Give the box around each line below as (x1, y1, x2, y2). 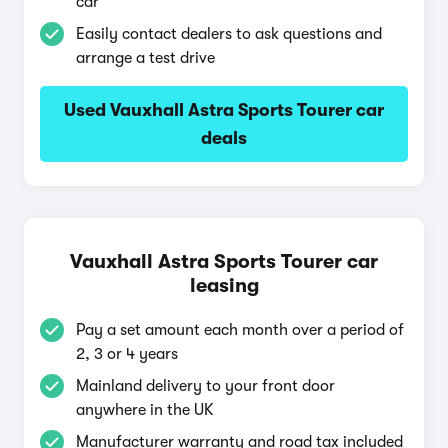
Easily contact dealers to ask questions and (76, 25, 382, 43)
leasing (189, 274, 259, 297)
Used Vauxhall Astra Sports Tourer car (64, 100, 384, 120)
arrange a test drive (76, 49, 215, 67)
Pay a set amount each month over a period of (76, 321, 404, 339)
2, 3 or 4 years (76, 345, 178, 363)
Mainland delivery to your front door (76, 377, 335, 395)
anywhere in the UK (76, 401, 214, 419)
